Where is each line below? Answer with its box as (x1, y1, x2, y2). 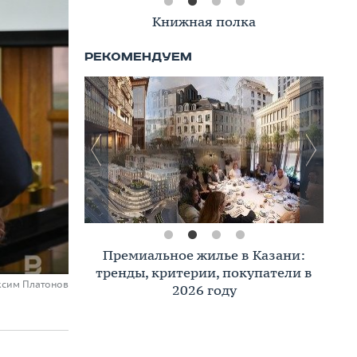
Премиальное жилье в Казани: (103, 246, 305, 264)
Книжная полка (152, 13, 256, 30)
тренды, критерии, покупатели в (96, 264, 312, 281)
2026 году (171, 281, 237, 299)
